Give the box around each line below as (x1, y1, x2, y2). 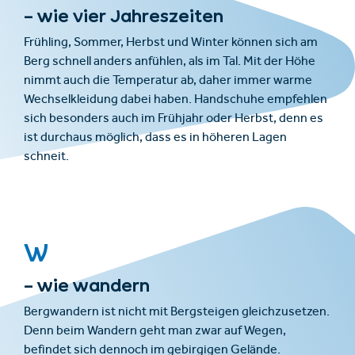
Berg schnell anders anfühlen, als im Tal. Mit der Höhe (24, 55, 315, 69)
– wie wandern (24, 278, 150, 292)
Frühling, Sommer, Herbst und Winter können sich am (24, 36, 318, 50)
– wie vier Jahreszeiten (24, 9, 223, 22)
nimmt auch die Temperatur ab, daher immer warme (24, 74, 312, 88)
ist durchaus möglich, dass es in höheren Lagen (24, 132, 287, 145)
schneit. (24, 151, 69, 164)
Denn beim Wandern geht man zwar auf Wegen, (24, 325, 286, 338)
